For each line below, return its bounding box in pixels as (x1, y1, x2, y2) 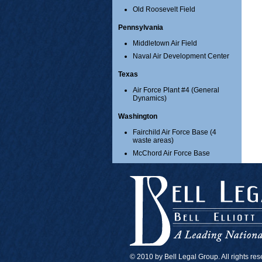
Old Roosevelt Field (133, 5, 195, 14)
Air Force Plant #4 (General (133, 86, 219, 95)
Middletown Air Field (133, 39, 197, 48)
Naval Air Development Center (133, 52, 229, 61)
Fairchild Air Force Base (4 (133, 128, 216, 137)
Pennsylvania (118, 23, 163, 32)
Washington (118, 112, 157, 121)
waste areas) (133, 136, 174, 145)
